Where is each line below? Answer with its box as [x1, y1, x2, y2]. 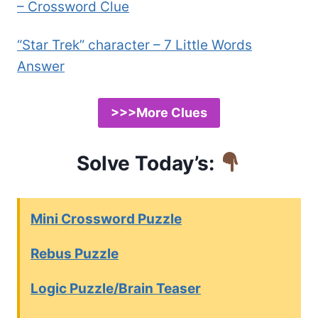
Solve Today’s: [76, 150, 214, 175]
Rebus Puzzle [31, 246, 119, 263]
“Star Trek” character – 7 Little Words [17, 37, 252, 54]
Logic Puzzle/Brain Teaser [31, 280, 201, 297]
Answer [17, 58, 65, 75]
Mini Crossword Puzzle [31, 211, 182, 228]
